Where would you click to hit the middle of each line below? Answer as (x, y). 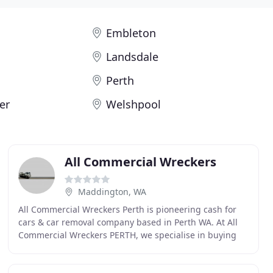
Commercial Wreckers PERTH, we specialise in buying (127, 235)
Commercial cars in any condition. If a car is (108, 248)
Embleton (131, 33)
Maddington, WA (112, 192)
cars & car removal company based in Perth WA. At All (128, 222)
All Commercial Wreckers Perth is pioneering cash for (127, 209)
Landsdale (133, 57)
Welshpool (134, 104)
